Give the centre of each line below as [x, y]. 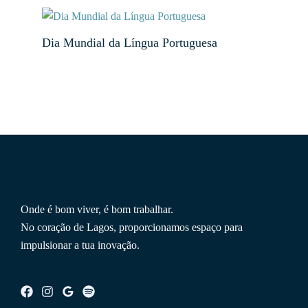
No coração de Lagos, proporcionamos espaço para [132, 227]
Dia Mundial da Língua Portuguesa [130, 43]
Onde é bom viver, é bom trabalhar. [97, 209]
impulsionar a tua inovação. [80, 245]
